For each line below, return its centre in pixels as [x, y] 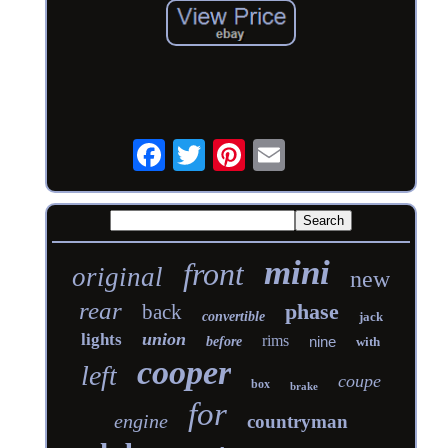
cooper [183, 372]
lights [102, 339]
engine [140, 420]
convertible [233, 316]
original [117, 276]
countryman [297, 421]
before [224, 341]
